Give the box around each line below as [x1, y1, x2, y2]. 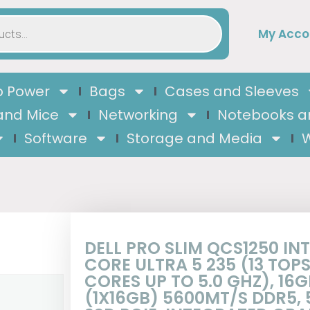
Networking [98, 105, 178, 125]
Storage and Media [126, 129, 262, 148]
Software [24, 129, 87, 148]
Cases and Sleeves [164, 82, 299, 101]
